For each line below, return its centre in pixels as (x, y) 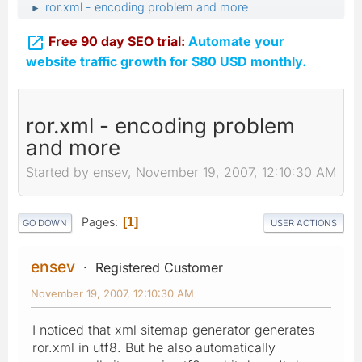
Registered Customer (159, 267)
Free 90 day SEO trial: (118, 41)
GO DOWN (45, 223)
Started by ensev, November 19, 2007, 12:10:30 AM (181, 173)
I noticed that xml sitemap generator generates (173, 329)
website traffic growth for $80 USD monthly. (166, 61)
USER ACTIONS (304, 223)
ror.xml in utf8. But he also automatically (154, 347)
